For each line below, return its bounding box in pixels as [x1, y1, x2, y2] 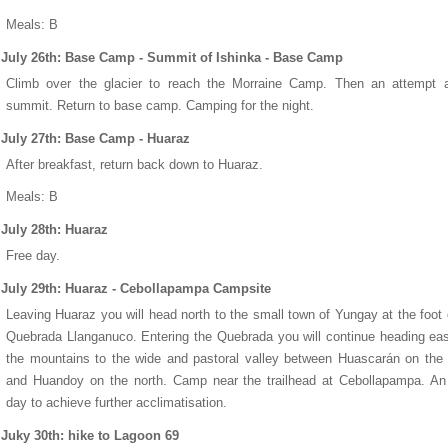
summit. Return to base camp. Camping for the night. [6, 98, 314, 113]
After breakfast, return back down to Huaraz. [6, 157, 263, 172]
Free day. [6, 248, 60, 263]
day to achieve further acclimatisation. [6, 395, 227, 410]
